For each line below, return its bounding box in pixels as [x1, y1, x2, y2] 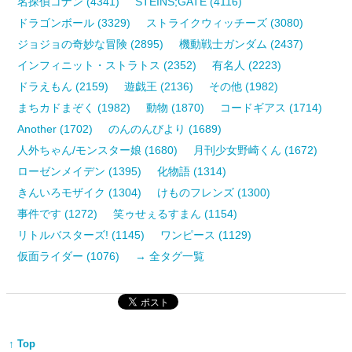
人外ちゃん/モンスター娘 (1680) [17, 143, 178, 156]
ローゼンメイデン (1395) [17, 164, 142, 178]
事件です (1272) [17, 207, 98, 220]
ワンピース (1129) [160, 228, 252, 241]
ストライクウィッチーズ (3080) [146, 16, 304, 29]
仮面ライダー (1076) [17, 249, 120, 262]
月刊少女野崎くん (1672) [193, 143, 318, 156]
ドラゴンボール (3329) [17, 16, 131, 29]
